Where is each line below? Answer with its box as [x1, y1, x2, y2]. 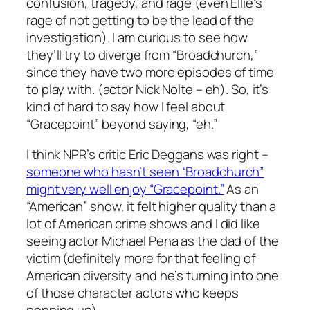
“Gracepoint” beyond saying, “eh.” [26, 115, 217, 134]
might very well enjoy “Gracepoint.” [26, 179, 224, 198]
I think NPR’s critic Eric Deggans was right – [26, 145, 268, 163]
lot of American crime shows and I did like [26, 214, 260, 232]
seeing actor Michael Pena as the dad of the [26, 231, 279, 250]
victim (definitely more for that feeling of [26, 248, 255, 267]
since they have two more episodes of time [26, 63, 274, 82]
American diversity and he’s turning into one [26, 266, 279, 284]
